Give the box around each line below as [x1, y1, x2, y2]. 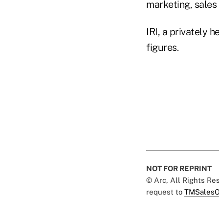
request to [146, 188, 184, 196]
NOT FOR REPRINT [146, 164, 212, 173]
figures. [146, 42, 178, 53]
